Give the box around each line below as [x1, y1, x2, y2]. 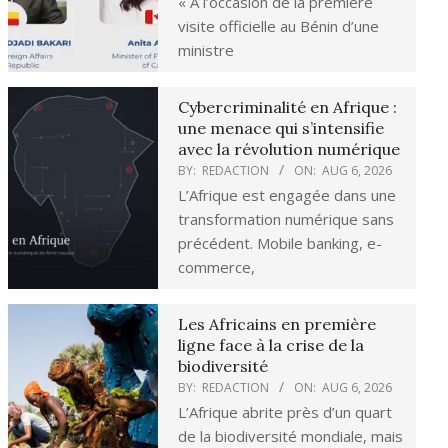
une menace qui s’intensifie [178, 117, 384, 138]
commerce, [178, 256, 255, 277]
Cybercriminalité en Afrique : [178, 96, 397, 117]
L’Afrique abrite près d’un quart [178, 401, 392, 422]
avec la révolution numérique [178, 138, 400, 159]
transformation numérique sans [178, 208, 394, 229]
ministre [178, 39, 234, 60]
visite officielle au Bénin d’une [178, 15, 379, 36]
